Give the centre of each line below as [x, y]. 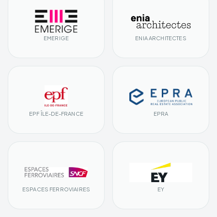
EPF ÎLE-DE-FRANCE [56, 113]
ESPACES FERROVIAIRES [56, 189]
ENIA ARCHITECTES [161, 38]
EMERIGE [56, 38]
